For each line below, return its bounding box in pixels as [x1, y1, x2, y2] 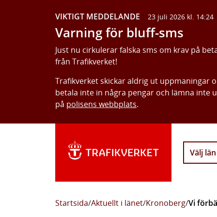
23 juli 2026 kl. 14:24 [148, 12, 214, 21]
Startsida [55, 198, 88, 208]
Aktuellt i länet [91, 198, 143, 208]
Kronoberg [146, 198, 186, 208]
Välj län [190, 147, 216, 158]
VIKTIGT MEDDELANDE [55, 11, 140, 22]
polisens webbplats [66, 99, 137, 109]
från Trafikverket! [55, 56, 117, 67]
